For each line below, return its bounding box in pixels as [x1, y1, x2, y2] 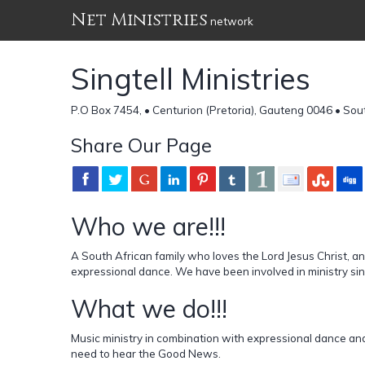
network [208, 15, 253, 28]
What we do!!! [71, 292, 227, 324]
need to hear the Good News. [71, 346, 221, 360]
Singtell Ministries [71, 59, 310, 97]
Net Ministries [71, 8, 208, 32]
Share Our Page [71, 132, 212, 157]
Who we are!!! [71, 210, 226, 242]
